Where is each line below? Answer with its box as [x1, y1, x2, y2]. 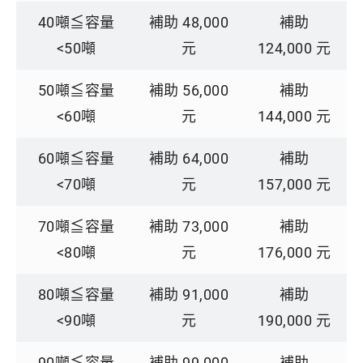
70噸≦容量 [37, 218, 115, 235]
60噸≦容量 [37, 150, 115, 167]
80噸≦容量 [37, 286, 115, 303]
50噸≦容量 [37, 82, 115, 99]
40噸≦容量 [37, 14, 115, 31]
